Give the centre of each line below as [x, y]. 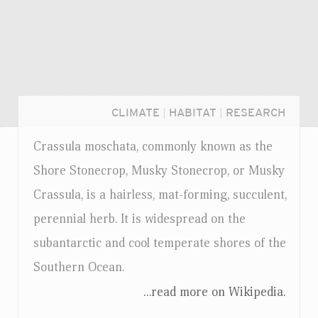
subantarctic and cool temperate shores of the [160, 243]
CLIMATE [136, 113]
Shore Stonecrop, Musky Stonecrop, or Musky [159, 171]
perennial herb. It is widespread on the [139, 219]
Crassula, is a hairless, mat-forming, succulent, [160, 195]
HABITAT [193, 113]
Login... [57, 299]
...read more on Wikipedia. [214, 292]
